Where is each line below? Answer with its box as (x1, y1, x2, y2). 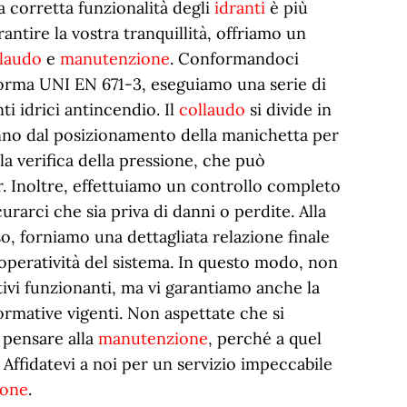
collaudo (179, 99, 245, 120)
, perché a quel (208, 328, 322, 349)
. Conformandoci (170, 48, 299, 69)
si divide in (245, 99, 332, 120)
